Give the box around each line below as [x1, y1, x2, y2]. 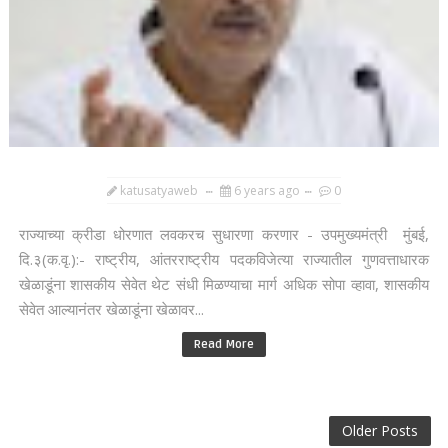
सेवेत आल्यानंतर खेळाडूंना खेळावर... [18, 299, 204, 320]
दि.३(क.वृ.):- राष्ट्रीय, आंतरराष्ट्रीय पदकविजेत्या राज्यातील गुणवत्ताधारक [18, 249, 430, 270]
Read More [193, 337, 254, 353]
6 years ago [233, 182, 300, 200]
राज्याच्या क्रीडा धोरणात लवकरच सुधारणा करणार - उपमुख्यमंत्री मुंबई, [18, 224, 430, 245]
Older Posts [342, 421, 419, 441]
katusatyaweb [119, 182, 198, 200]
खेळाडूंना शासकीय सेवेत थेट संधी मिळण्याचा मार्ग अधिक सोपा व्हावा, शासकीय [18, 274, 430, 295]
